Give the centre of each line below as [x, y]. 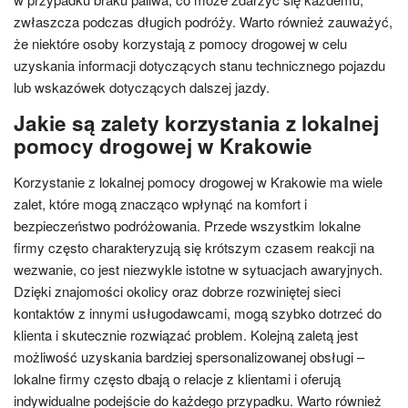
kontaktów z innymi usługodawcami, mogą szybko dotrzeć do [198, 312]
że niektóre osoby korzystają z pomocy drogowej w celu [180, 43]
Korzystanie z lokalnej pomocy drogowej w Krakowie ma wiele [198, 181]
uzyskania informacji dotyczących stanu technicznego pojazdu [199, 65]
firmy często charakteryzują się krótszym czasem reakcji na [194, 247]
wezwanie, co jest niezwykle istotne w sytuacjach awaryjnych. [198, 269]
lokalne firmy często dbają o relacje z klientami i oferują [177, 378]
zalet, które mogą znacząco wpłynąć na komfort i [160, 203]
